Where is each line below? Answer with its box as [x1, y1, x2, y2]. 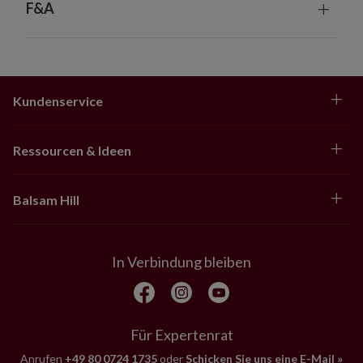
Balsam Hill [13, 192, 79, 208]
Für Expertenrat [130, 325, 233, 344]
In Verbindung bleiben [112, 252, 251, 271]
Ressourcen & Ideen [13, 143, 131, 159]
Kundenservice [13, 93, 103, 109]
